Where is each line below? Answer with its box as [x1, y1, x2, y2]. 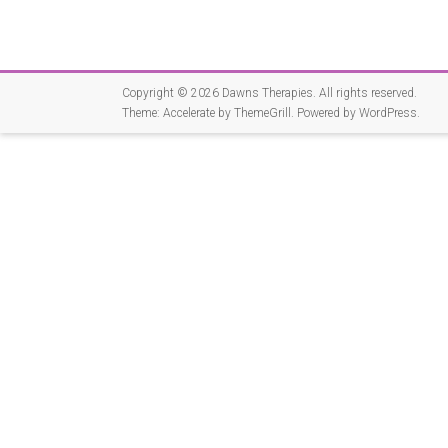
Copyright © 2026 [122, 86, 222, 101]
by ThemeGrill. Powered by [215, 106, 359, 121]
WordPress [359, 106, 417, 121]
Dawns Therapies [222, 86, 313, 101]
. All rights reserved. [313, 86, 417, 101]
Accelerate [163, 106, 215, 121]
